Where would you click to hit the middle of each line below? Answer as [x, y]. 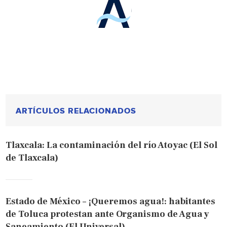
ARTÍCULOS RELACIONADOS [76, 111]
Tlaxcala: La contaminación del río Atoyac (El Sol [112, 145]
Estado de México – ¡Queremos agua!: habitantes [111, 202]
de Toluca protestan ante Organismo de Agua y [107, 214]
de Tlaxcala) [32, 158]
